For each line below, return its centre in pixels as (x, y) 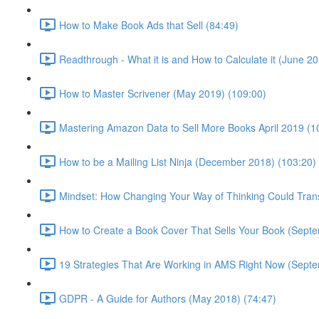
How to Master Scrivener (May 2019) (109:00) (163, 93)
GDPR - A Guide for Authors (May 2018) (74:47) (168, 298)
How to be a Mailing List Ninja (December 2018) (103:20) (188, 161)
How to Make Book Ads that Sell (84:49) (149, 25)
